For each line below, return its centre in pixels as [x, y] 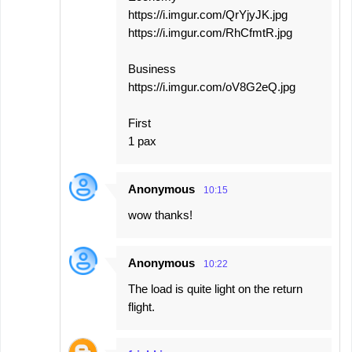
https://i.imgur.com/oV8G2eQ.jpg [212, 87]
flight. [141, 307]
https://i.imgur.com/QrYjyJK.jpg [208, 15]
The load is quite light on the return [215, 289]
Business [152, 69]
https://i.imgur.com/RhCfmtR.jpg [210, 33]
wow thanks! [160, 215]
